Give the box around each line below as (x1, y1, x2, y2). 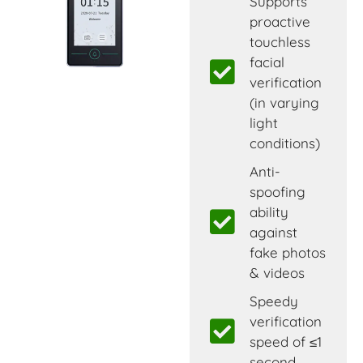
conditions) (249, 134, 320, 152)
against (249, 223, 297, 241)
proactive (249, 12, 310, 30)
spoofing (249, 182, 305, 200)
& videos (249, 263, 305, 281)
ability (249, 203, 288, 220)
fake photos (249, 243, 326, 261)
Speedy (249, 292, 298, 310)
